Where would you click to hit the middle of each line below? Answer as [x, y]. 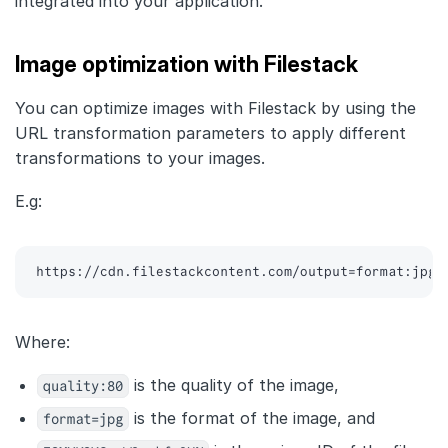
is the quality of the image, [234, 385]
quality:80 [83, 386]
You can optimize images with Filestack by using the [215, 108]
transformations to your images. [140, 158]
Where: [42, 342]
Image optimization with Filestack [186, 64]
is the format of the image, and [252, 418]
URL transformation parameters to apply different [210, 133]
